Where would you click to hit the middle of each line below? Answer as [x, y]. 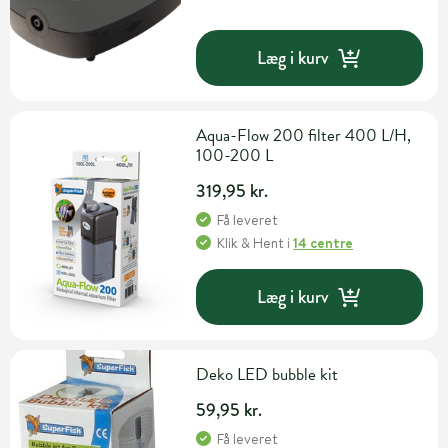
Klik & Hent [251, 243]
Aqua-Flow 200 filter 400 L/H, [304, 136]
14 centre [323, 243]
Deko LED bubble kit [267, 375]
